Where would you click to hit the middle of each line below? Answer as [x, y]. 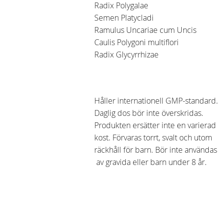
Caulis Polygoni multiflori [137, 42]
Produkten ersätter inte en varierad [155, 125]
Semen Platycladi [124, 17]
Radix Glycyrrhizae [127, 54]
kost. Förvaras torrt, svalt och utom [154, 138]
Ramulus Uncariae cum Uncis [146, 30]
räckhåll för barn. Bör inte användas [157, 150]
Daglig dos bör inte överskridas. [149, 113]
